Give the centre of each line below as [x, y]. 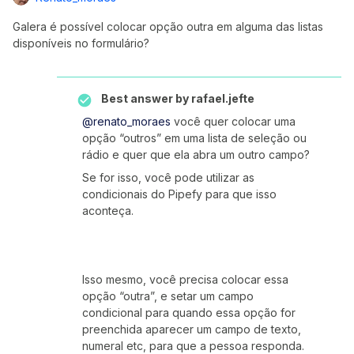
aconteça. [108, 211]
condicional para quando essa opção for [189, 313]
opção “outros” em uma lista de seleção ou [194, 138]
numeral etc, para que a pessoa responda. [195, 346]
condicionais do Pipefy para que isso [179, 194]
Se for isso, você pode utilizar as [168, 177]
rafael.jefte [222, 98]
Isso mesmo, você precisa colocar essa [185, 279]
